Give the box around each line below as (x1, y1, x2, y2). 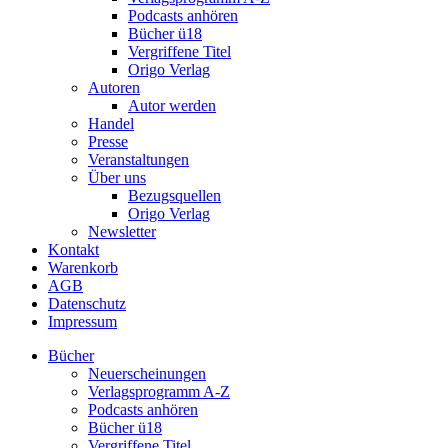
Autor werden (128, 96, 216, 114)
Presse (88, 132, 128, 150)
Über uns (88, 168, 146, 186)
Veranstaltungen (88, 150, 189, 168)
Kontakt (48, 240, 99, 258)
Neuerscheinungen (88, 364, 206, 382)
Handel (88, 114, 134, 132)
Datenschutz (48, 294, 126, 312)
